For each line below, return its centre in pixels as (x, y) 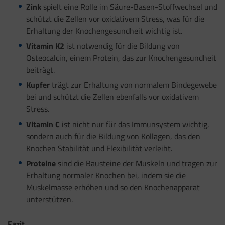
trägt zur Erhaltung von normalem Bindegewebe (133, 85)
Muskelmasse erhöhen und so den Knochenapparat (113, 187)
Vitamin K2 (45, 46)
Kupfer (38, 85)
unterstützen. (49, 199)
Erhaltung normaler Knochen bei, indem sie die (106, 175)
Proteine (41, 163)
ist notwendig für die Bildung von (122, 46)
